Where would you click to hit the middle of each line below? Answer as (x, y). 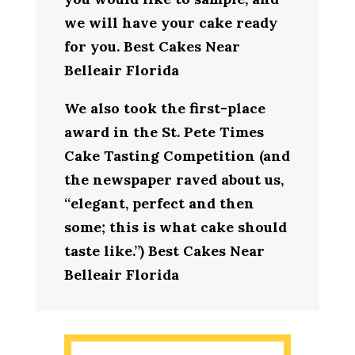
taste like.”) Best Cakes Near (164, 250)
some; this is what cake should (175, 227)
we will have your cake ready (170, 22)
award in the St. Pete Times (164, 132)
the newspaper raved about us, (174, 179)
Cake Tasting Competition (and (177, 155)
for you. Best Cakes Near (152, 46)
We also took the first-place (164, 108)
